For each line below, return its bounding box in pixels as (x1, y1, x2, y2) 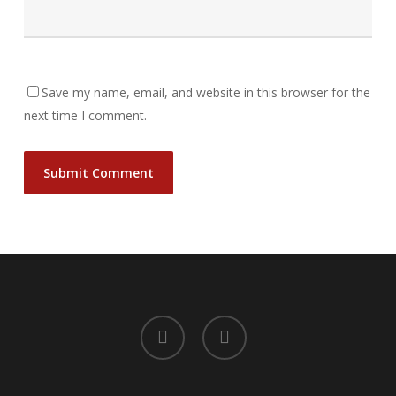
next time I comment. (23, 107, 147, 124)
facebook (139, 316, 187, 331)
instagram (201, 316, 252, 331)
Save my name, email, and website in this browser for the (41, 84, 370, 101)
